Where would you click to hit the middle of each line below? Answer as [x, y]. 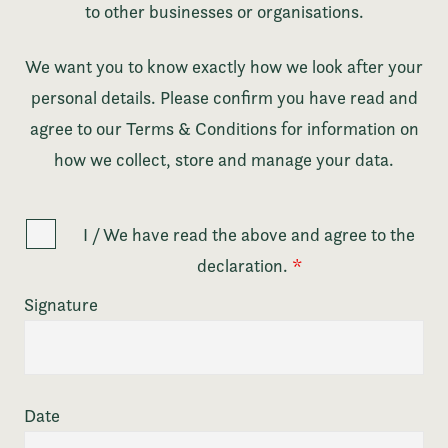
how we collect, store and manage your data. [224, 160]
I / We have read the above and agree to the [249, 235]
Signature [61, 305]
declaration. [244, 266]
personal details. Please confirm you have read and [224, 98]
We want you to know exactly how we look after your [224, 67]
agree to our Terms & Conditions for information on [224, 129]
